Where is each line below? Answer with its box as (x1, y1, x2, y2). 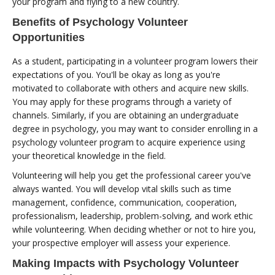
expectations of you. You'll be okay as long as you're (12, 68, 220, 80)
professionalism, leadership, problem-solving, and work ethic (12, 209, 253, 222)
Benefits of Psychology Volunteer (12, 15, 188, 28)
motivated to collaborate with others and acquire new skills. (12, 82, 249, 94)
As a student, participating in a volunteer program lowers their (12, 55, 258, 67)
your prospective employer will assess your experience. (12, 236, 230, 249)
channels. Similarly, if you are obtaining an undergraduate (12, 109, 239, 121)
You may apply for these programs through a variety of (12, 95, 231, 107)
